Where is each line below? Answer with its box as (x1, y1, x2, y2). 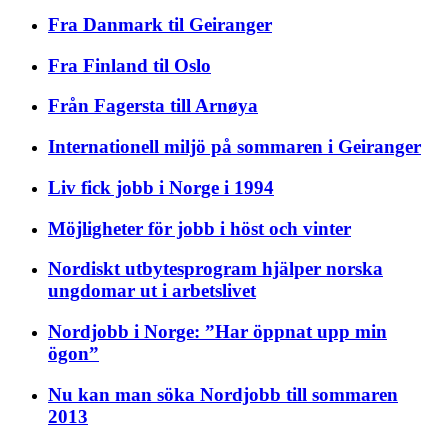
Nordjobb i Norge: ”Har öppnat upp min (48, 320, 387, 342)
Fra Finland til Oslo (48, 54, 211, 76)
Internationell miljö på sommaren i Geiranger (48, 136, 421, 158)
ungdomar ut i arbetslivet (48, 280, 256, 302)
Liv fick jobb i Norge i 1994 (48, 176, 274, 198)
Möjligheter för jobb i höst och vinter (48, 217, 351, 239)
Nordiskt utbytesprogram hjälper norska (48, 258, 383, 280)
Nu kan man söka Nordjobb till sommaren (48, 383, 398, 405)
